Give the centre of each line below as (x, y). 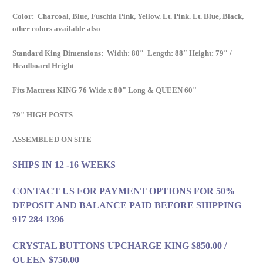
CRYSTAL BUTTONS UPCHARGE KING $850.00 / (119, 246)
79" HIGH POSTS (43, 115)
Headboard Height (44, 66)
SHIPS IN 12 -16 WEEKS (64, 165)
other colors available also (56, 29)
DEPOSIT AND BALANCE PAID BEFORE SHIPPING (127, 205)
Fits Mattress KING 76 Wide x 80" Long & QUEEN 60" (104, 90)
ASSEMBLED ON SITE (52, 140)
